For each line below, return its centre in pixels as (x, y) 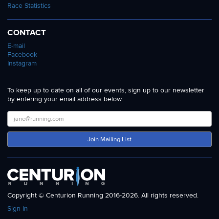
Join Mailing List (109, 139)
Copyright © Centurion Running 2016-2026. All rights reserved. (103, 195)
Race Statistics (29, 5)
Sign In (18, 208)
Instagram (22, 63)
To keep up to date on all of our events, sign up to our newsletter (106, 90)
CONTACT (27, 32)
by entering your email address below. (65, 99)
